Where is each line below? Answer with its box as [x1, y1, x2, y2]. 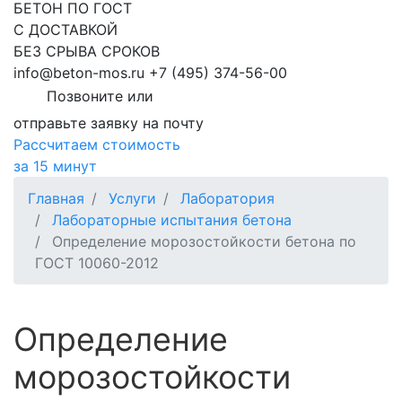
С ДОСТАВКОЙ [13, 21, 118, 39]
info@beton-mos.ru [13, 64, 144, 83]
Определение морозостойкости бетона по [52, 232, 356, 251]
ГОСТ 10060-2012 [35, 254, 159, 273]
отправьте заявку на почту [13, 114, 204, 133]
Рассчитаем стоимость [13, 135, 180, 154]
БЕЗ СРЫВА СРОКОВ [13, 42, 160, 61]
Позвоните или [47, 87, 153, 106]
